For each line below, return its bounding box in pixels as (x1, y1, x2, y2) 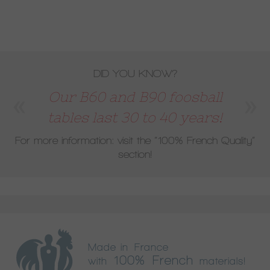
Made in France (88, 241, 169, 253)
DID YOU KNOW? (93, 67, 177, 80)
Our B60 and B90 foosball (48, 89, 222, 105)
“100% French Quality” (154, 134, 255, 146)
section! (118, 148, 152, 160)
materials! (193, 255, 246, 266)
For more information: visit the (15, 134, 154, 146)
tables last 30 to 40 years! (48, 110, 222, 125)
